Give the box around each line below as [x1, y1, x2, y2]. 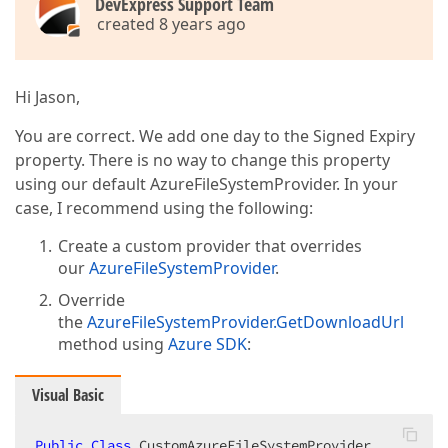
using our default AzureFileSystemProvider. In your [15, 173, 398, 195]
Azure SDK [168, 333, 248, 355]
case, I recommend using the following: [15, 197, 313, 219]
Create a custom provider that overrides [58, 235, 363, 257]
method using [58, 333, 169, 355]
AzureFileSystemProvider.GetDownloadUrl [87, 311, 405, 333]
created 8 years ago [97, 13, 246, 35]
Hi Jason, [15, 86, 80, 108]
